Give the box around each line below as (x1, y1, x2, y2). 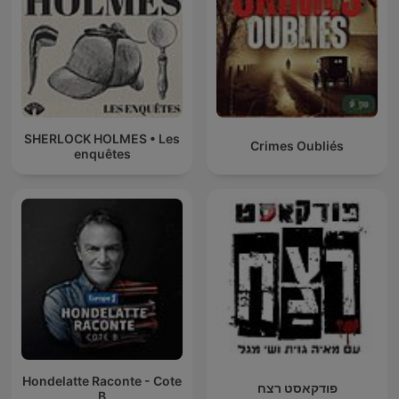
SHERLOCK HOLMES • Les (24, 130, 180, 146)
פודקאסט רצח (256, 380, 338, 396)
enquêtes (73, 145, 131, 161)
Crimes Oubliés (250, 138, 344, 154)
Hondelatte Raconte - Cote (22, 372, 182, 388)
